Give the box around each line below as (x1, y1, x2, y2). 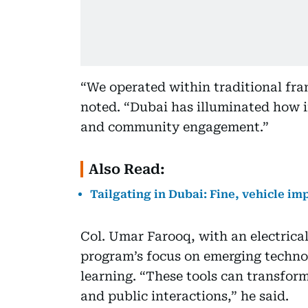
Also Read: (89, 160, 165, 177)
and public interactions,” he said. (80, 288, 289, 303)
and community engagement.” (80, 119, 269, 134)
